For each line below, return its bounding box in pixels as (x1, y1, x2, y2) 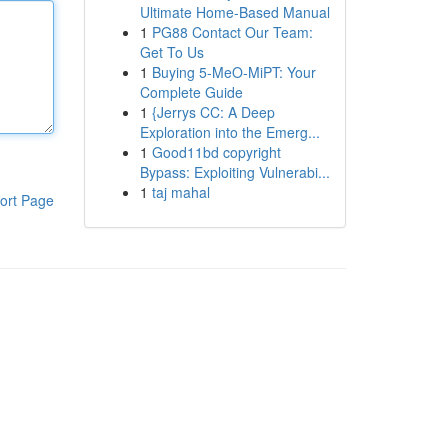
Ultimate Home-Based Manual (139, 2, 330, 22)
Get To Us (139, 42, 204, 62)
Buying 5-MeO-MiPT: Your (151, 62, 316, 82)
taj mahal (151, 182, 210, 202)
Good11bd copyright (151, 142, 281, 162)
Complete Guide (139, 82, 243, 102)
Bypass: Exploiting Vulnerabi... (139, 162, 330, 182)
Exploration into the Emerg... (139, 122, 320, 142)
